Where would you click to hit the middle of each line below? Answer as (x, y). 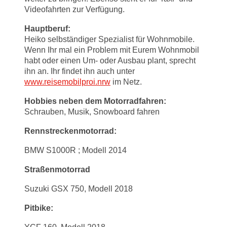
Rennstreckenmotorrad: (70, 131)
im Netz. (126, 82)
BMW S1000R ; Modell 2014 (75, 150)
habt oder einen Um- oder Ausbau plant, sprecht (110, 61)
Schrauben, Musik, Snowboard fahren (92, 112)
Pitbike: (39, 208)
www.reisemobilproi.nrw (67, 82)
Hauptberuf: (47, 29)
